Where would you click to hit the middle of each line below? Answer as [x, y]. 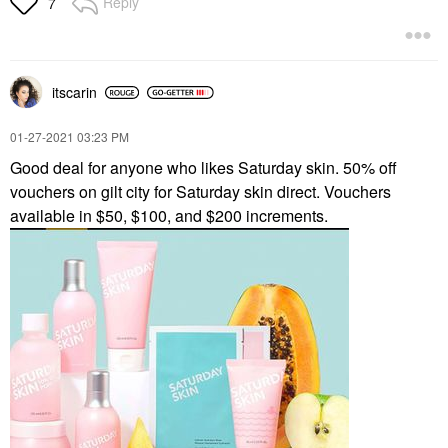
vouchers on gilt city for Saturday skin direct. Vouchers [200, 192]
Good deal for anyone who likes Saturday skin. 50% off [203, 168]
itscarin [74, 92]
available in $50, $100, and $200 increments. [171, 216]
